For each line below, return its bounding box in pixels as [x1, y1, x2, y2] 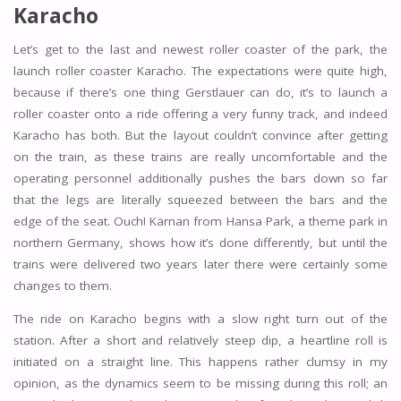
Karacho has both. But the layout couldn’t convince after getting [13, 126, 388, 143]
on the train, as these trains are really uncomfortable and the [13, 148, 388, 165]
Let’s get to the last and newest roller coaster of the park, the [13, 40, 388, 57]
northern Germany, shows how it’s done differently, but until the [13, 234, 388, 251]
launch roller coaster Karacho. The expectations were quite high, [13, 62, 388, 79]
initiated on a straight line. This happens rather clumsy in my [13, 354, 388, 371]
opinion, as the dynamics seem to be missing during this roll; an [13, 375, 388, 392]
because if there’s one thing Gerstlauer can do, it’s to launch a [13, 83, 388, 100]
